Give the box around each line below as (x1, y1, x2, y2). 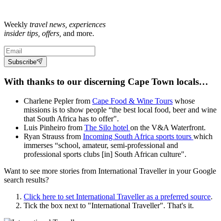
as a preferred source (145, 192, 211, 201)
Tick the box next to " (24, 201, 91, 210)
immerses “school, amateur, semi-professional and (24, 141, 178, 149)
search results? (4, 175, 49, 184)
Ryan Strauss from (24, 132, 83, 141)
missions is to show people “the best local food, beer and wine (24, 105, 217, 114)
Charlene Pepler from (24, 96, 92, 105)
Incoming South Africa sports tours (83, 132, 193, 141)
